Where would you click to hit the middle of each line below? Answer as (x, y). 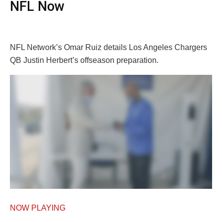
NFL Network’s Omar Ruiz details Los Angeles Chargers (109, 47)
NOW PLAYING (38, 208)
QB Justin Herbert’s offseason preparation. (84, 60)
